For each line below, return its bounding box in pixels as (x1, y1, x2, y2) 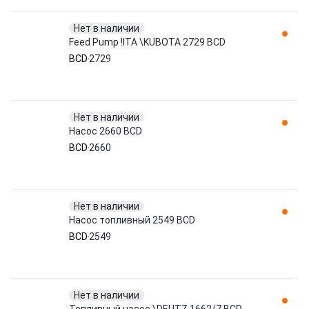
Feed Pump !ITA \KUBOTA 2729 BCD (69, 37, 226, 48)
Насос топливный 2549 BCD (69, 215, 195, 226)
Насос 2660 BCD (69, 126, 142, 137)
